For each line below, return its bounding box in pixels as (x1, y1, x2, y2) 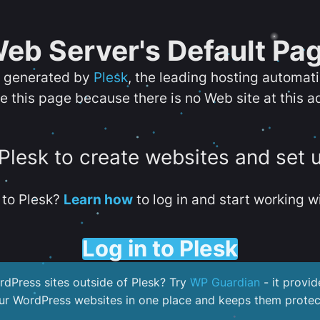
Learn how (63, 191, 133, 207)
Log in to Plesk (82, 234, 238, 262)
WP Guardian (190, 275, 260, 290)
